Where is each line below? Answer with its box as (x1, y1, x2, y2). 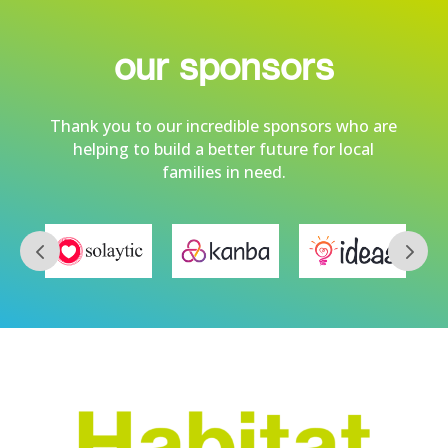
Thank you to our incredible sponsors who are (50, 115, 398, 137)
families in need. (161, 161, 286, 183)
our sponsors (113, 45, 334, 89)
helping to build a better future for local (73, 138, 375, 160)
